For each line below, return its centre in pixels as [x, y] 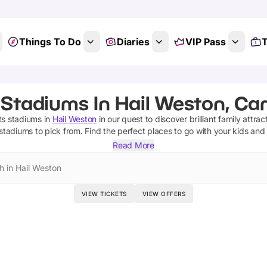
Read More [133, 145]
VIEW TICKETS [104, 194]
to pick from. [58, 131]
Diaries [133, 42]
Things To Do [50, 42]
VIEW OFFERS [164, 194]
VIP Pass [205, 42]
